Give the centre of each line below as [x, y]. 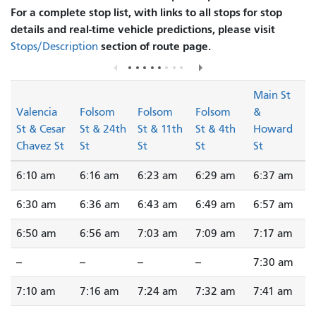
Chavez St [40, 146]
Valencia [37, 113]
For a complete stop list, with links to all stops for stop [146, 12]
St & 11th [160, 129]
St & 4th [215, 129]
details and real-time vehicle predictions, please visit [143, 29]
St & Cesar [41, 129]
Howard [273, 129]
